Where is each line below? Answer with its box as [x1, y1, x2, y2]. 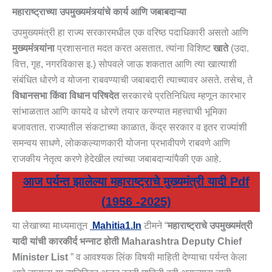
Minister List [12, 252, 70, 263]
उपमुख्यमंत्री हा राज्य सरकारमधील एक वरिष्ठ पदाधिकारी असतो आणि [12, 27, 248, 38]
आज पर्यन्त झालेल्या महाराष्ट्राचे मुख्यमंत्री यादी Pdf [22, 175, 250, 189]
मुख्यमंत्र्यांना [12, 43, 55, 54]
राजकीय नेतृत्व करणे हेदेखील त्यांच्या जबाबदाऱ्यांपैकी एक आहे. [12, 154, 221, 165]
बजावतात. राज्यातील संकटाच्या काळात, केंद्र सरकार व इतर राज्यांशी [12, 122, 247, 133]
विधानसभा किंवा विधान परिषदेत [12, 90, 119, 101]
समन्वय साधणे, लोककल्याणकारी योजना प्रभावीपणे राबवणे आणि [12, 138, 230, 149]
